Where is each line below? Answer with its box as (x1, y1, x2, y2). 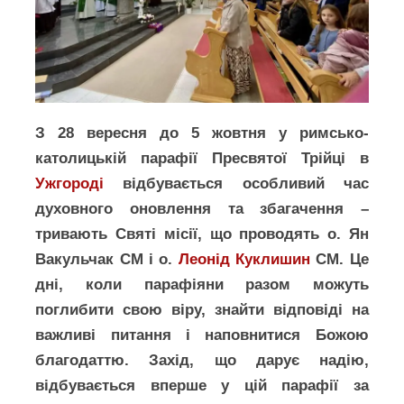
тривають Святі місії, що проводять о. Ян (35, 225, 369, 243)
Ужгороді (35, 174, 105, 192)
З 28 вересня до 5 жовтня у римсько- (35, 124, 369, 142)
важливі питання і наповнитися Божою (35, 326, 369, 344)
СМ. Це (309, 250, 369, 268)
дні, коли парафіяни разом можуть (35, 275, 369, 293)
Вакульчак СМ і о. (35, 250, 179, 268)
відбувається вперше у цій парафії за (35, 376, 369, 394)
